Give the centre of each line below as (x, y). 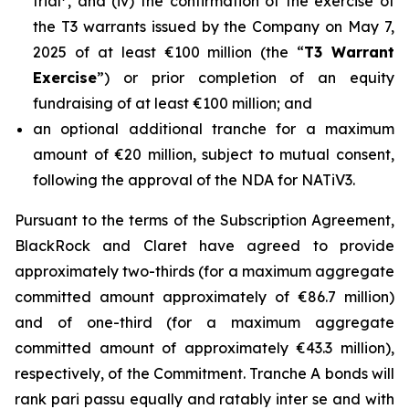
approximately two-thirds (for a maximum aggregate (204, 271)
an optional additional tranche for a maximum (214, 129)
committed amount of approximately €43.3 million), (204, 348)
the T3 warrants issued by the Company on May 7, (214, 26)
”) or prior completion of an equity (246, 78)
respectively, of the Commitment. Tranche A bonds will (204, 373)
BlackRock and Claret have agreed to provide (204, 246)
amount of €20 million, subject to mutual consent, (214, 154)
